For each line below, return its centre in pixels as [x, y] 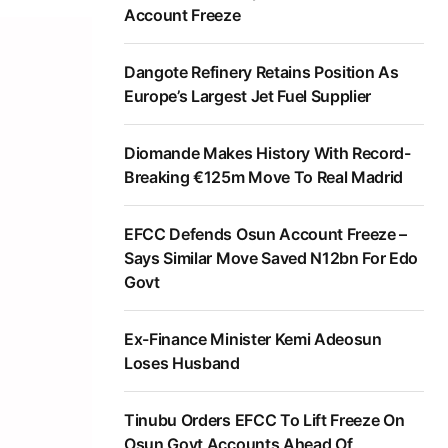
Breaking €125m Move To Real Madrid [264, 177]
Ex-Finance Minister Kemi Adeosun [253, 339]
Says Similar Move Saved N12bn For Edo [271, 258]
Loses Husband [182, 363]
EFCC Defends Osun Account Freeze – [266, 234]
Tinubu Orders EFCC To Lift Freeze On [264, 420]
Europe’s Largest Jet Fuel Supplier [248, 96]
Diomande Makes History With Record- [267, 153]
